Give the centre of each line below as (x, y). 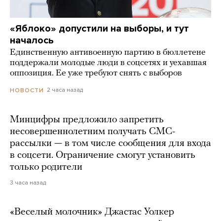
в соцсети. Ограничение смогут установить (103, 155)
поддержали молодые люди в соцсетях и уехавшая (108, 63)
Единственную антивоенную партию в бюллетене (108, 53)
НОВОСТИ (27, 90)
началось (32, 41)
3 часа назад (28, 182)
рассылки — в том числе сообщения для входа (110, 143)
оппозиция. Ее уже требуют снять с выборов (96, 74)
